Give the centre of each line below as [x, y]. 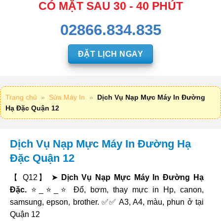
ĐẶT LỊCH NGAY [110, 54]
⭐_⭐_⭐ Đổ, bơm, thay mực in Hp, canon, [115, 190]
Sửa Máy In [67, 97]
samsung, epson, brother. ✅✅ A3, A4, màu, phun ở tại [107, 202]
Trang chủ [21, 97]
